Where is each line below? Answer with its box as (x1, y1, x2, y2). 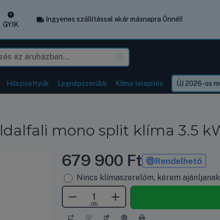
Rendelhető (155, 155, 202, 166)
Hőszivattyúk (6, 80, 49, 88)
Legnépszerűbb (57, 80, 107, 88)
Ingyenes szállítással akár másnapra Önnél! (44, 15, 183, 23)
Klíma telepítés (115, 80, 163, 88)
